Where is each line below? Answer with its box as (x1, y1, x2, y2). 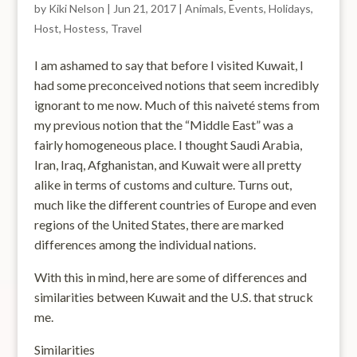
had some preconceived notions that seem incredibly (33, 77, 319, 92)
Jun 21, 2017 (112, 2, 176, 15)
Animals (184, 2, 224, 15)
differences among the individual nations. (33, 237, 256, 252)
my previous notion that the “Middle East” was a (33, 117, 293, 132)
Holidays (268, 2, 311, 15)
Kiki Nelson (48, 2, 104, 15)
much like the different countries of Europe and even (33, 197, 316, 212)
